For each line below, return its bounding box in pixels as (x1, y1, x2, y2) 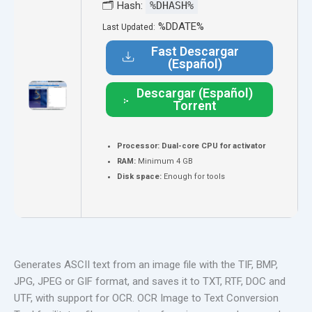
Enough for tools (162, 172, 225, 181)
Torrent (173, 98, 217, 113)
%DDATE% (155, 20, 204, 33)
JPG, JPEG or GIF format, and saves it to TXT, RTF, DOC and (14, 275, 286, 288)
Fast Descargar (151, 44, 240, 58)
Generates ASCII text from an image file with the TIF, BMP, (14, 258, 278, 271)
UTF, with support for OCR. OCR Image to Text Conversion (14, 292, 279, 304)
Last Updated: (102, 22, 155, 32)
